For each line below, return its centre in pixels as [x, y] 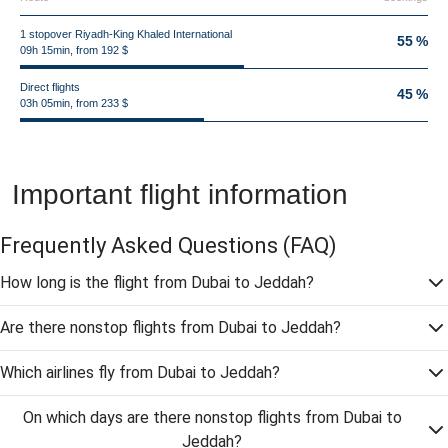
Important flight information [180, 194]
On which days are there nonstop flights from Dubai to [212, 417]
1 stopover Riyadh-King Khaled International [126, 34]
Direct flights [50, 87]
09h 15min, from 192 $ [74, 50]
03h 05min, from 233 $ [74, 103]
